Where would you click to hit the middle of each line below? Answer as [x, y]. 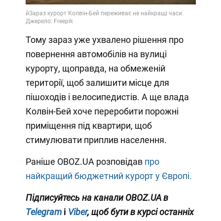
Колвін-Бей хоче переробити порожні [102, 111]
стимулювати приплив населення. [96, 140]
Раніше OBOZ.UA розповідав [85, 162]
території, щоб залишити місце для [97, 83]
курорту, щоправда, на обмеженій [95, 69]
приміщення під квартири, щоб [89, 126]
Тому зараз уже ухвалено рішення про [104, 40]
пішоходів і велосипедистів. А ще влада [107, 97]
